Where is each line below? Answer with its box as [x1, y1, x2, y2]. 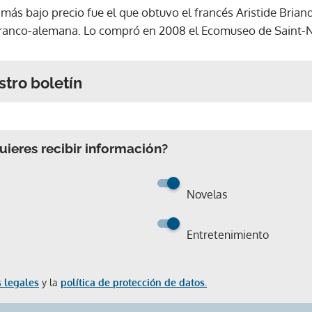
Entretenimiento [187, 227, 269, 242]
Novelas [187, 187, 227, 201]
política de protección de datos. [61, 276, 207, 288]
